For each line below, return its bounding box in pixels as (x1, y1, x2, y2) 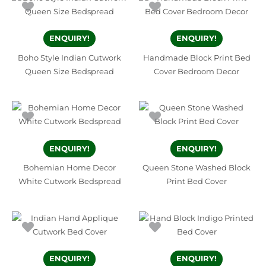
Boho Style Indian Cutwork (18, 53, 121, 62)
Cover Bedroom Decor (154, 66, 239, 76)
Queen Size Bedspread (25, 66, 114, 76)
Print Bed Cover (166, 177, 227, 186)
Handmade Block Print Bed (142, 53, 251, 62)
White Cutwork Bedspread (18, 177, 121, 186)
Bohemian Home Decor (23, 163, 116, 173)
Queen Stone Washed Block (142, 163, 251, 173)
